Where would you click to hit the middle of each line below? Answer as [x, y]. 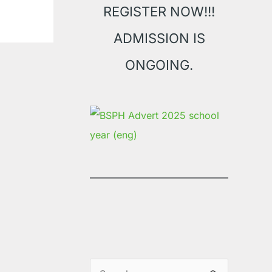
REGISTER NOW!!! [159, 12]
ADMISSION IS [159, 39]
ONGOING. [159, 65]
